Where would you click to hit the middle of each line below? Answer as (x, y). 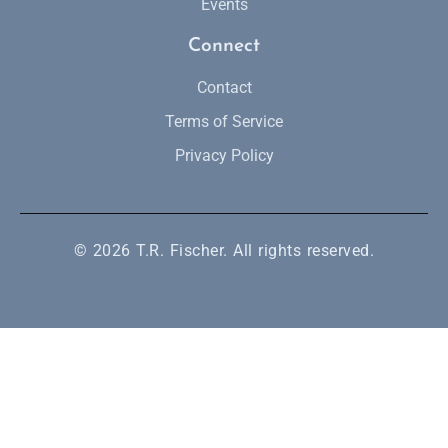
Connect (224, 47)
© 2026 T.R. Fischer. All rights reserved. (224, 251)
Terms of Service (224, 122)
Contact (224, 88)
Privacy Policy (224, 156)
